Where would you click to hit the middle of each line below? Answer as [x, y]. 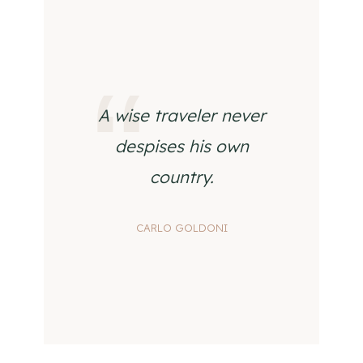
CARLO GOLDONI [181, 228]
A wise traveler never [181, 115]
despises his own [181, 146]
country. [181, 177]
